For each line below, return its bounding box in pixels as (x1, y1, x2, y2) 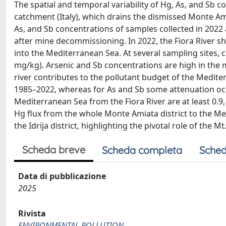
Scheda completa (102, 144, 182, 156)
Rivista (18, 208, 46, 219)
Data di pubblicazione (18, 171, 106, 182)
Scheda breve (22, 143, 85, 156)
